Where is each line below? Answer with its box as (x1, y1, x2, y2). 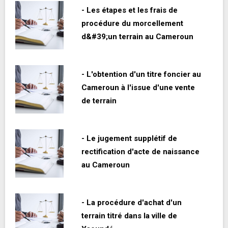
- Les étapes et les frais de (81, 6, 178, 15)
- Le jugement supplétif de (81, 134, 177, 144)
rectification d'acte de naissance (81, 147, 199, 157)
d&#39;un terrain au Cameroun (81, 32, 193, 42)
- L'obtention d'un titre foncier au (81, 70, 201, 79)
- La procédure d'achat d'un (81, 198, 182, 208)
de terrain (81, 96, 117, 106)
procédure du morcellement (81, 19, 183, 28)
